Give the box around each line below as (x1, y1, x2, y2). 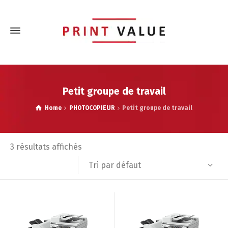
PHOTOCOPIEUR (69, 104, 115, 111)
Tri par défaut (89, 160, 141, 170)
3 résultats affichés (10, 142, 82, 152)
